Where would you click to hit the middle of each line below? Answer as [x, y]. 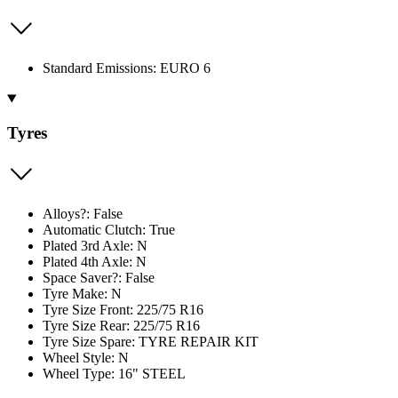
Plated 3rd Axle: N [95, 245]
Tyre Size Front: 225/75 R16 [123, 309]
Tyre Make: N [82, 293]
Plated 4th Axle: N [95, 261]
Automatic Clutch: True [109, 229]
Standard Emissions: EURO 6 [127, 68]
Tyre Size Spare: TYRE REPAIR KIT [151, 341]
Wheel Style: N [86, 357]
